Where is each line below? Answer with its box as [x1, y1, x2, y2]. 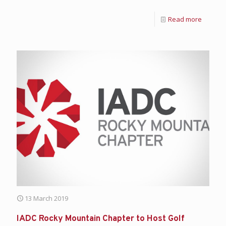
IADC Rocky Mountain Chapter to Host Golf [17, 213, 185, 224]
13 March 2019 [25, 193, 68, 203]
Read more [168, 15, 202, 24]
